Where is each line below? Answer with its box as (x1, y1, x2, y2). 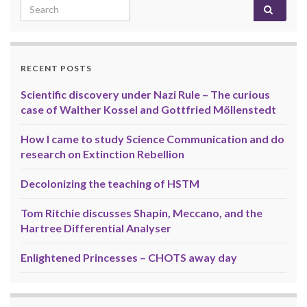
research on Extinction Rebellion (21, 147, 184, 160)
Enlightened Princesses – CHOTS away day (21, 250, 237, 264)
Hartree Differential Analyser (21, 221, 171, 234)
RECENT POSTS (21, 62, 92, 73)
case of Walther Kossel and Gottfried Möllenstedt (21, 102, 276, 116)
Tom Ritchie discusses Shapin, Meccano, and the (21, 206, 262, 219)
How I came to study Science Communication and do (21, 132, 284, 145)
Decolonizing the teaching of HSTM (21, 176, 199, 190)
